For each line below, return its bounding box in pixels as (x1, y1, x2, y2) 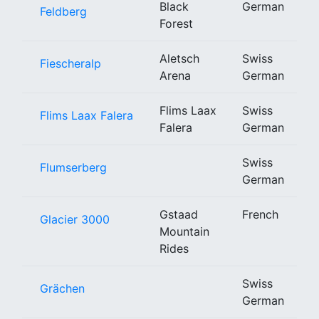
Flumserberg (40, 159, 107, 174)
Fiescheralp (40, 56, 101, 70)
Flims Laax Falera (40, 108, 133, 122)
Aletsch (159, 51, 199, 66)
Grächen (40, 281, 85, 296)
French (242, 206, 278, 221)
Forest (159, 16, 193, 31)
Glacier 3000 (40, 211, 110, 226)
